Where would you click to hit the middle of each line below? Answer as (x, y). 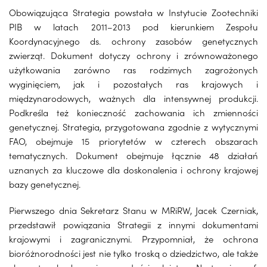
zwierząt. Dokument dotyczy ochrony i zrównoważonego (133, 55)
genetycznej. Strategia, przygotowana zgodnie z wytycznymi (133, 126)
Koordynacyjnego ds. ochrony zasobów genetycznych (133, 41)
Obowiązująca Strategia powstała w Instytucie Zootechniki (133, 12)
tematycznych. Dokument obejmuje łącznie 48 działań (133, 155)
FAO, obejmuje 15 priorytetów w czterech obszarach (133, 141)
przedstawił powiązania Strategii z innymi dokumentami (133, 224)
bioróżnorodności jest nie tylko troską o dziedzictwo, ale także (133, 253)
